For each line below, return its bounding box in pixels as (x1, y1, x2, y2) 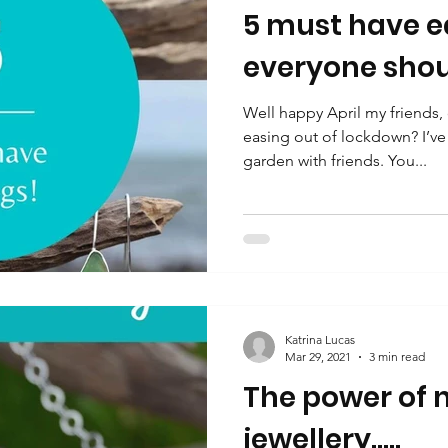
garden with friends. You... (243, 150, 427, 170)
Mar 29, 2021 (285, 349, 351, 364)
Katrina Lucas (285, 332, 355, 347)
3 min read (369, 349, 425, 364)
